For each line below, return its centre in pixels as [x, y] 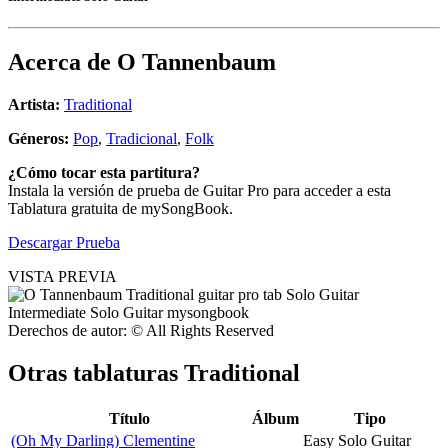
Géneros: [40, 139]
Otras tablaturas [96, 373]
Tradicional [141, 139]
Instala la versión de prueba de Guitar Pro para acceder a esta [199, 191]
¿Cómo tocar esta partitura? [104, 173]
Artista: [34, 105]
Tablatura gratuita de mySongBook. [120, 209]
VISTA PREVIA [62, 277]
